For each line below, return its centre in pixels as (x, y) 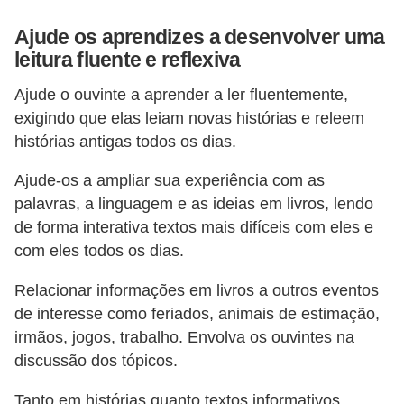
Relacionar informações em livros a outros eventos (197, 290)
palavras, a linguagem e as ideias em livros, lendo (194, 204)
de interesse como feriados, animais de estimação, (197, 313)
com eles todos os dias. (99, 251)
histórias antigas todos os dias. (125, 141)
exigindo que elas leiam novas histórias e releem (189, 118)
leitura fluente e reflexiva (128, 60)
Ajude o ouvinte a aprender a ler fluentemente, (181, 94)
